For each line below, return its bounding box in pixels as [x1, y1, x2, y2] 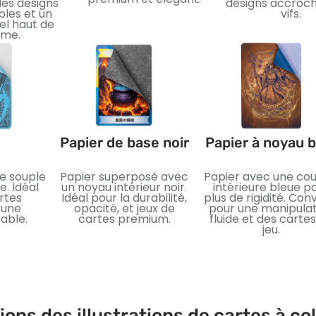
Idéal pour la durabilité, [61, 189, 187, 206]
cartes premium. [78, 210, 171, 227]
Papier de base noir [59, 133, 189, 151]
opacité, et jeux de [73, 200, 175, 217]
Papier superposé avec [60, 168, 188, 185]
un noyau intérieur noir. [61, 178, 187, 195]
